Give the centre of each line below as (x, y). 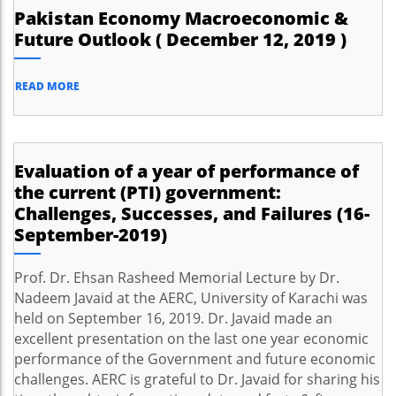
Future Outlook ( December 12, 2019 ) (180, 39)
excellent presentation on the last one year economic (191, 339)
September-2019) (91, 235)
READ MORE (47, 86)
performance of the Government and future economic (195, 359)
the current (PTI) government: (148, 192)
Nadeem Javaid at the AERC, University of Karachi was (191, 298)
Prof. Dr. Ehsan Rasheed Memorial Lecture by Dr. (177, 278)
